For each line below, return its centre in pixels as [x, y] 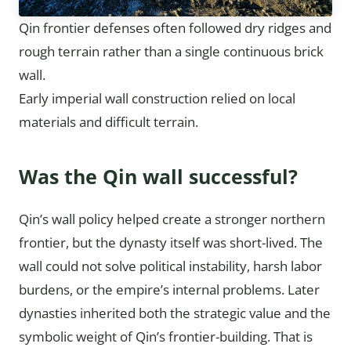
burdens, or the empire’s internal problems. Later [169, 289]
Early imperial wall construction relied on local [157, 98]
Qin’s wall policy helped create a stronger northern [172, 219]
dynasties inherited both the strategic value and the [175, 313]
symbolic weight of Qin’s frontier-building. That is [166, 336]
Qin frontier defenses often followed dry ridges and [175, 27]
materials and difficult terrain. [109, 121]
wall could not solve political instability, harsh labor [170, 266]
